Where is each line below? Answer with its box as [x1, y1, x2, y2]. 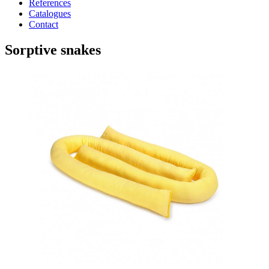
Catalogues [29, 8, 71, 19]
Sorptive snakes [5, 42, 101, 58]
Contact [29, 19, 58, 30]
